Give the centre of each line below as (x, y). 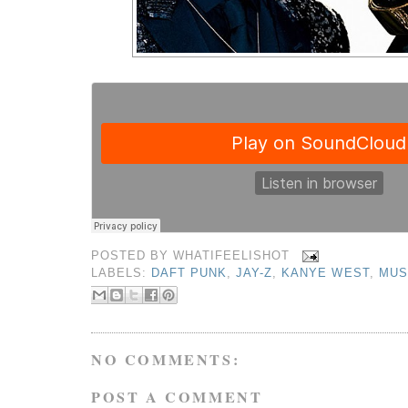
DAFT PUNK (189, 273)
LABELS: (122, 273)
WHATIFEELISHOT (232, 255)
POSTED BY (133, 255)
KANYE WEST (326, 273)
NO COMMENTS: (166, 360)
